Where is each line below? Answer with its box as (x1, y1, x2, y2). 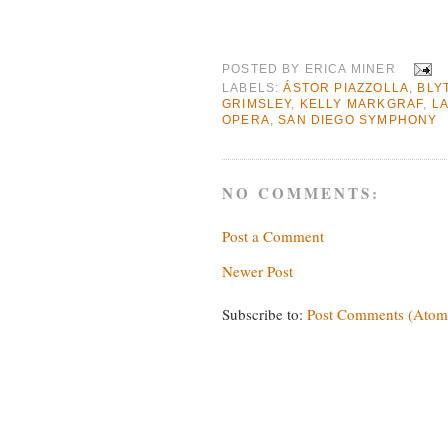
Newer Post (222, 261, 293, 282)
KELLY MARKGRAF (299, 96, 424, 110)
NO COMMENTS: (222, 181, 381, 204)
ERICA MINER (304, 61, 396, 75)
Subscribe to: (222, 304, 307, 325)
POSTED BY (222, 61, 305, 75)
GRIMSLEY (222, 96, 292, 110)
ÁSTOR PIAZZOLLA (283, 80, 410, 94)
